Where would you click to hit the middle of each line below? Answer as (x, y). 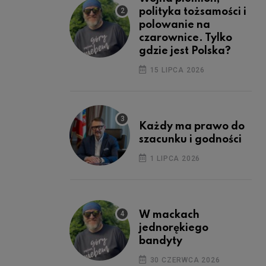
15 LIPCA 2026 (176, 70)
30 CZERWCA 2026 (184, 260)
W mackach (169, 215)
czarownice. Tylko (186, 38)
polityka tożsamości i (193, 12)
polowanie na (175, 25)
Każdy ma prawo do (192, 126)
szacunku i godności (190, 139)
